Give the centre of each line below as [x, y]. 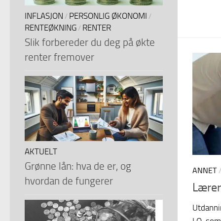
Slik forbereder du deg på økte [90, 42]
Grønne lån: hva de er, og [78, 166]
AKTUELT [41, 151]
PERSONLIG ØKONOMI [108, 16]
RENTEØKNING [51, 28]
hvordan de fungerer [69, 181]
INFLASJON [44, 16]
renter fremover [59, 57]
